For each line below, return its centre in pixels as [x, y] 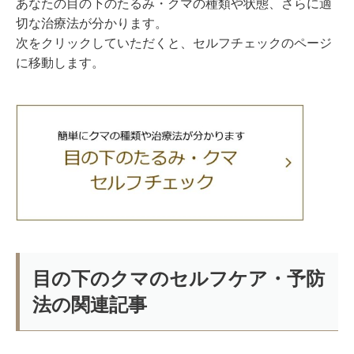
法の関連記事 [90, 305]
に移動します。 [60, 63]
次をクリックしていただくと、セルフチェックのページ [174, 43]
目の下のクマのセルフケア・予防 [179, 279]
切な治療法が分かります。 [92, 24]
